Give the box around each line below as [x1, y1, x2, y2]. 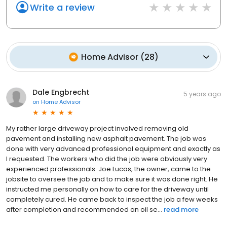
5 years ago [183, 89, 221, 98]
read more [164, 204, 199, 214]
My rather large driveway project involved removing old [6, 123, 188, 133]
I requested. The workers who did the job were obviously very [6, 154, 207, 164]
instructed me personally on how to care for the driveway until [6, 184, 209, 194]
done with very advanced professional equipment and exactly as [6, 143, 220, 154]
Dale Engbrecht [32, 87, 89, 97]
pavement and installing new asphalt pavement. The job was [6, 133, 206, 143]
